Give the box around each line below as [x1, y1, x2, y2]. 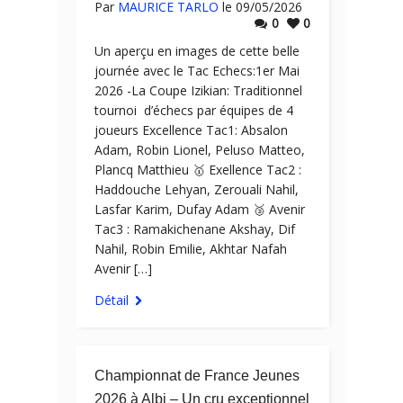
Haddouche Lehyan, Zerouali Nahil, [94, 181, 299, 198]
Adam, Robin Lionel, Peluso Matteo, [94, 141, 305, 158]
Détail [94, 291, 129, 309]
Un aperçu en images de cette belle [94, 42, 300, 59]
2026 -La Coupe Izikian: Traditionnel [94, 82, 302, 99]
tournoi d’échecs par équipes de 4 [94, 102, 293, 119]
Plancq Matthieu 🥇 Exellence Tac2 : [94, 161, 301, 178]
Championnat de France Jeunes [94, 368, 300, 383]
